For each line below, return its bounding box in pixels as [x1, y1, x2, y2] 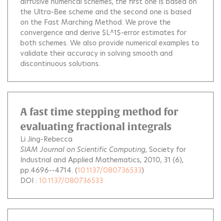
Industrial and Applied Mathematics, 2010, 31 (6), [20, 154, 184, 165]
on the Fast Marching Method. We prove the [20, 17, 171, 27]
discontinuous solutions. [20, 58, 100, 69]
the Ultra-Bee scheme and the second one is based [20, 6, 191, 17]
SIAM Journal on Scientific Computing [20, 144, 146, 154]
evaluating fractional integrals [20, 120, 172, 132]
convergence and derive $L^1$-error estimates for [20, 27, 186, 37]
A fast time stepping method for [20, 106, 178, 117]
